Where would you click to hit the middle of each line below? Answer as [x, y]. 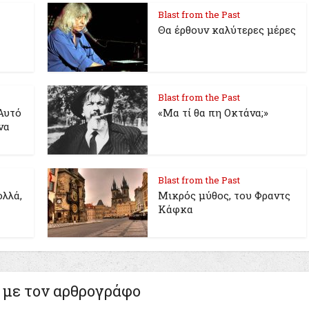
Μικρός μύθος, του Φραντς [224, 195]
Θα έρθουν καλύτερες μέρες [227, 30]
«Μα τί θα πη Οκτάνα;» [213, 112]
